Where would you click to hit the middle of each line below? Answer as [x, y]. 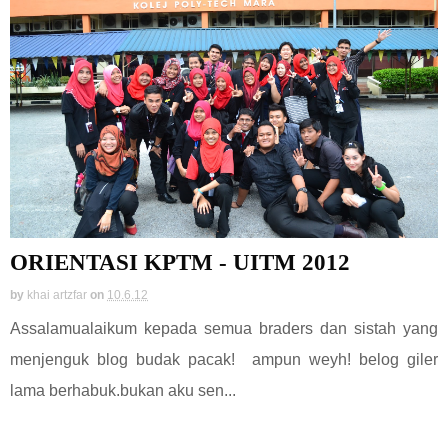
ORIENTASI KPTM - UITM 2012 [180, 262]
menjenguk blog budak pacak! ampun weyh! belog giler [224, 359]
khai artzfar [57, 295]
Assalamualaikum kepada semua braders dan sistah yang [224, 328]
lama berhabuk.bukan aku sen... [123, 390]
